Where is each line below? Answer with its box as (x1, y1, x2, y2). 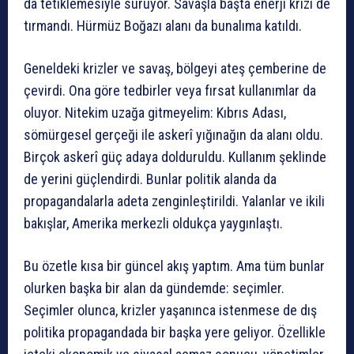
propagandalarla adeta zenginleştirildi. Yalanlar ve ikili (24, 193, 325, 210)
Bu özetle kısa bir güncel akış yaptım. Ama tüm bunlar (24, 258, 325, 275)
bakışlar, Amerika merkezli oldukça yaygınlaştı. (24, 215, 283, 232)
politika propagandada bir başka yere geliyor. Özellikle (24, 324, 326, 341)
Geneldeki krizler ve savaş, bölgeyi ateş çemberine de (24, 60, 326, 77)
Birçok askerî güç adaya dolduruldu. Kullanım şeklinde (24, 149, 326, 166)
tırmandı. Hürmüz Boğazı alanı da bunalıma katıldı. (24, 17, 302, 35)
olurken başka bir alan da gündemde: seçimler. (24, 280, 284, 297)
